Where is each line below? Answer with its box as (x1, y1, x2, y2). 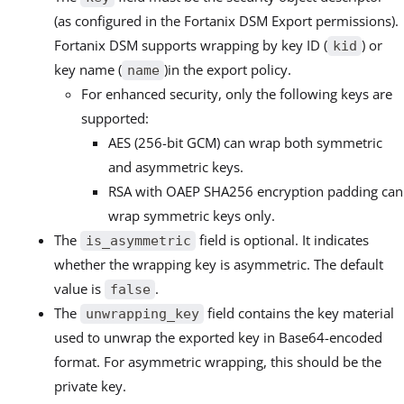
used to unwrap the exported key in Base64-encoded (54, 328, 382, 346)
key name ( (54, 60, 122, 78)
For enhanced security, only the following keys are (81, 85, 392, 103)
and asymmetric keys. (108, 158, 243, 176)
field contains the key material (204, 304, 395, 322)
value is (54, 280, 105, 298)
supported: (81, 109, 149, 127)
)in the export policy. (164, 60, 292, 78)
